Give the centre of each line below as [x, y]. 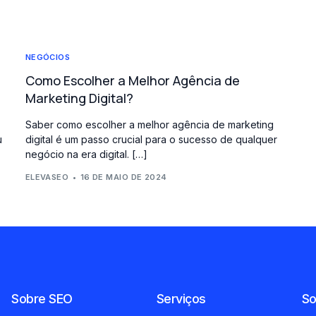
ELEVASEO [47, 177]
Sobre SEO [42, 298]
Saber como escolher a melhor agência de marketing [149, 124]
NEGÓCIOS [48, 57]
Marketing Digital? [79, 98]
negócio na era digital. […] [86, 154]
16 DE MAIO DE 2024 [123, 177]
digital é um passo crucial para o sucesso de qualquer [151, 139]
